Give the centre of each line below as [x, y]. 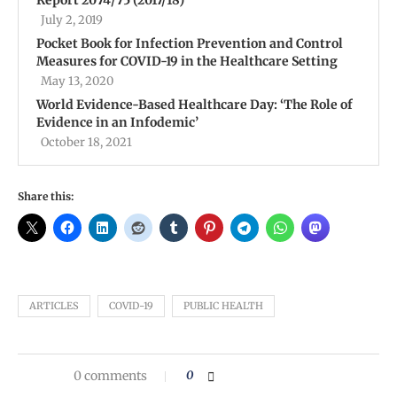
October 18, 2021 [86, 143]
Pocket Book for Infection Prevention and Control [190, 44]
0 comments [110, 376]
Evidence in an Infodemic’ [117, 123]
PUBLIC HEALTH [223, 306]
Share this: [46, 197]
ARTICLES [54, 306]
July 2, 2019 [72, 20]
